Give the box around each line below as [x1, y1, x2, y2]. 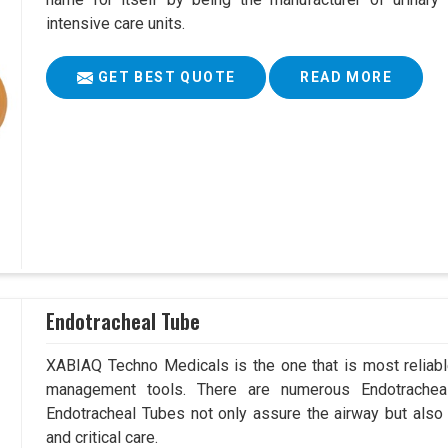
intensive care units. [46, 14, 186, 34]
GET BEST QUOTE [93, 69, 236, 86]
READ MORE [300, 69, 392, 86]
